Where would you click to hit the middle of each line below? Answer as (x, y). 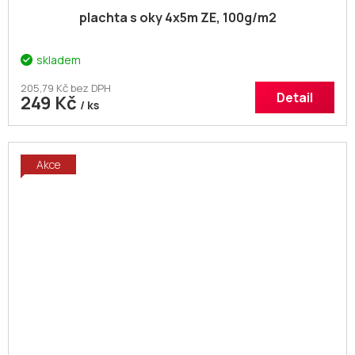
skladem (59, 60)
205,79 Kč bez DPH (66, 88)
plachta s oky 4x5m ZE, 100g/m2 (177, 18)
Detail (295, 98)
